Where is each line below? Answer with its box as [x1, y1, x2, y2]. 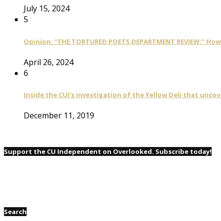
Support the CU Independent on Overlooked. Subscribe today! [4, 147, 212, 156]
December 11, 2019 [24, 110, 94, 121]
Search [4, 207, 27, 216]
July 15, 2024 [24, 3, 70, 14]
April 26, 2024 [24, 56, 74, 68]
